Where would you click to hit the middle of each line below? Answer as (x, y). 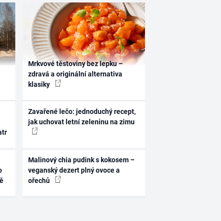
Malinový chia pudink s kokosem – (82, 160)
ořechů (40, 180)
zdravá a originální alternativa (75, 74)
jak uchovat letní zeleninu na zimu (82, 122)
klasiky (40, 84)
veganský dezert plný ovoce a (74, 170)
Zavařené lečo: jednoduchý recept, (82, 112)
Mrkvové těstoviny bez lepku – (76, 63)
